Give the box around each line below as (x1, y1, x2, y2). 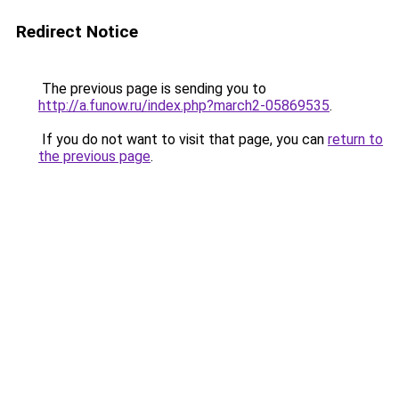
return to (328, 131, 383, 148)
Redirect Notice (16, 21, 138, 42)
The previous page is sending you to (38, 80, 266, 97)
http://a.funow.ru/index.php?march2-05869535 (38, 97, 330, 114)
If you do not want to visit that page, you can (38, 131, 328, 148)
